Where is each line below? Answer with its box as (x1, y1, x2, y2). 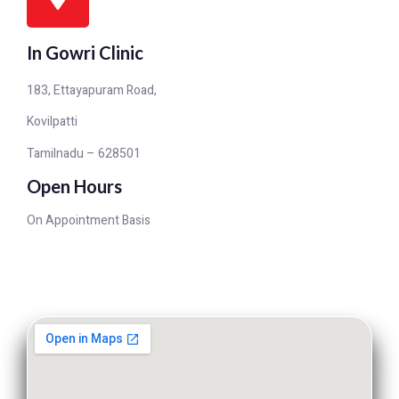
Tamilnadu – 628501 (27, 143, 141, 163)
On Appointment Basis (27, 210, 151, 230)
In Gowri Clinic (27, 41, 143, 63)
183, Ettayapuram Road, (27, 80, 157, 100)
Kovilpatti (27, 112, 80, 132)
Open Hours (27, 175, 122, 197)
